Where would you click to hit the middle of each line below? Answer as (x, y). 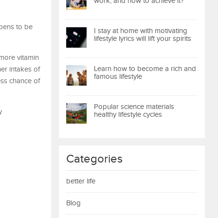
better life (81, 181)
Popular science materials (134, 107)
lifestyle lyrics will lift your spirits (143, 39)
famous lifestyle (118, 77)
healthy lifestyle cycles (128, 115)
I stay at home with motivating (141, 31)
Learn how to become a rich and (145, 69)
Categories (94, 159)
